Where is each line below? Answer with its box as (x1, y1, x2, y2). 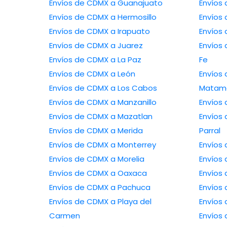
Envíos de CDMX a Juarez (110, 40, 143, 51)
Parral (199, 125, 221, 136)
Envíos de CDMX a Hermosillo (110, 12, 157, 23)
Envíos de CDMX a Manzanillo (110, 97, 157, 108)
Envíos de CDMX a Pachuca (110, 182, 150, 193)
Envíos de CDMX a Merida (110, 125, 143, 136)
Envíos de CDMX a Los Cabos (110, 83, 157, 94)
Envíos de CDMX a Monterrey (110, 139, 156, 150)
